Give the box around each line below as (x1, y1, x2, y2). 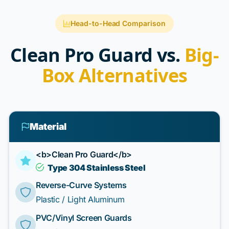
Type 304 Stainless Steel (48, 163, 146, 173)
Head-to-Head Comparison (71, 19, 166, 28)
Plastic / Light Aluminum (36, 194, 125, 204)
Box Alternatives (41, 63, 188, 88)
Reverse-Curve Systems (36, 180, 127, 190)
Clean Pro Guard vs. (10, 42, 185, 67)
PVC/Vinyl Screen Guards (36, 213, 132, 223)
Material (29, 121, 67, 132)
